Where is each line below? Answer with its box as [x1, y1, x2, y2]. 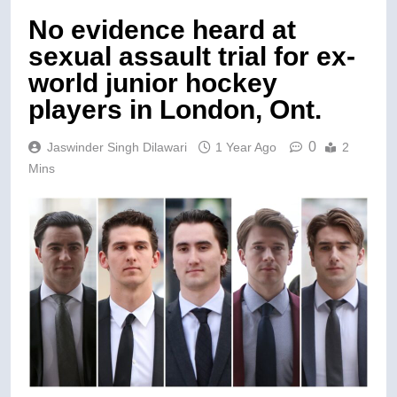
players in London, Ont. [28, 94, 322, 124]
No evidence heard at [28, 14, 296, 44]
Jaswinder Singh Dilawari [47, 139, 187, 154]
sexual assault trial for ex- [28, 41, 355, 71]
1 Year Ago [215, 139, 276, 154]
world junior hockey [28, 67, 277, 97]
